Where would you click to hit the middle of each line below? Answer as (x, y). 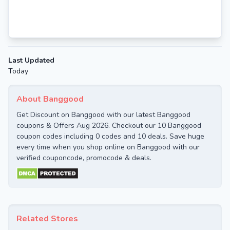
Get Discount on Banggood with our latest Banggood (103, 115)
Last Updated (31, 60)
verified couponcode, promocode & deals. (84, 158)
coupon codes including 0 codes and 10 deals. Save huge (110, 136)
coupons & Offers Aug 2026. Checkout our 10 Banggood (109, 126)
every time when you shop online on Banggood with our (108, 147)
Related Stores (47, 219)
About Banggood (50, 99)
